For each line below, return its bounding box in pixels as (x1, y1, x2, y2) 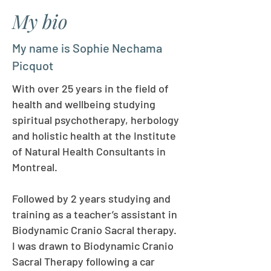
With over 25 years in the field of (12, 82, 169, 95)
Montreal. (12, 160, 57, 174)
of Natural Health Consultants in (12, 145, 166, 158)
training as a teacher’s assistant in (12, 207, 177, 221)
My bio (12, 8, 68, 34)
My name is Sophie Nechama (12, 41, 162, 55)
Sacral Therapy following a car (12, 255, 155, 268)
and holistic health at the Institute (12, 129, 176, 142)
